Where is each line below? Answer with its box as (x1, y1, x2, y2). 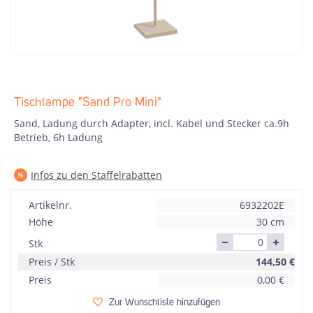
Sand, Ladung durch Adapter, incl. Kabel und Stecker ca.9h (14, 117, 289, 130)
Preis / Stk (29, 255, 75, 268)
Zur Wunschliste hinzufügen (109, 298, 220, 307)
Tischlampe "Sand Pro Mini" (14, 96, 161, 109)
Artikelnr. (29, 198, 72, 212)
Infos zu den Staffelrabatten (31, 168, 162, 182)
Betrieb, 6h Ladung (14, 131, 103, 144)
